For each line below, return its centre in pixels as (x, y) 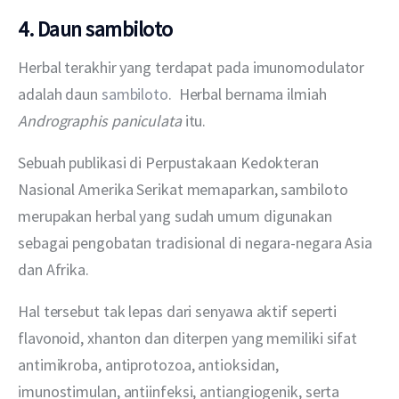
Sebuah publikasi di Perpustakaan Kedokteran (170, 163)
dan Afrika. (53, 270)
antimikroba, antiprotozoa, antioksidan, (151, 365)
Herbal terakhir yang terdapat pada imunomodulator (193, 68)
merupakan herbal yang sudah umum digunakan (177, 216)
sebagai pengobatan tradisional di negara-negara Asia (197, 243)
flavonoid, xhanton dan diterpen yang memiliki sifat (189, 338)
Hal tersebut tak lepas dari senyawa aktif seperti (179, 312)
